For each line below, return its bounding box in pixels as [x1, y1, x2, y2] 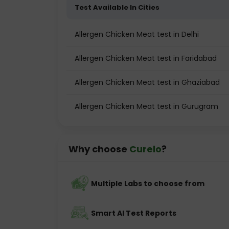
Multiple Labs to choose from [91, 178, 204, 189]
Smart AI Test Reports [91, 208, 176, 218]
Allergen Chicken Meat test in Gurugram [75, 101, 218, 111]
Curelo [129, 143, 162, 155]
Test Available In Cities [75, 3, 159, 12]
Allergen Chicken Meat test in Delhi [75, 29, 199, 39]
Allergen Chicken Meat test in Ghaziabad [75, 77, 220, 87]
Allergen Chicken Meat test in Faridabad [75, 53, 217, 63]
